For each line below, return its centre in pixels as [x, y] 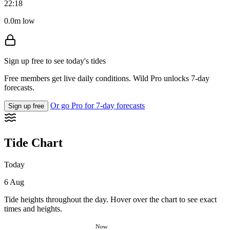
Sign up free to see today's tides [55, 61]
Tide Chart [33, 143]
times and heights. [33, 209]
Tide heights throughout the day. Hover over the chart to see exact [110, 200]
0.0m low [20, 21]
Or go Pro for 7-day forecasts [98, 106]
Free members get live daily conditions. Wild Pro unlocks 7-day [107, 79]
